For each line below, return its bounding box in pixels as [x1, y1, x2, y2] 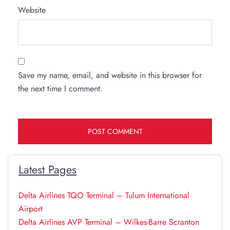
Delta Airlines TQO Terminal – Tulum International [18, 189, 189, 202]
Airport [18, 203, 43, 215]
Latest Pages [18, 161, 76, 178]
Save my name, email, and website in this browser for [18, 69, 202, 82]
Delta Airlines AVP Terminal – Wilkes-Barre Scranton [18, 216, 199, 228]
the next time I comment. [18, 83, 103, 95]
